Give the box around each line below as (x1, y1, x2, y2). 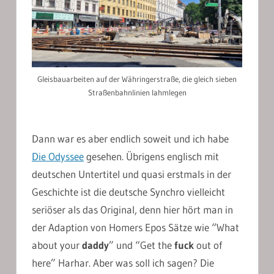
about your (32, 238, 82, 251)
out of (194, 238, 222, 251)
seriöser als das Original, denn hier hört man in (32, 202, 233, 216)
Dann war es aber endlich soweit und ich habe (32, 131, 229, 145)
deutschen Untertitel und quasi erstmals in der (32, 167, 231, 180)
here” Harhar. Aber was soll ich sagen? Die (32, 256, 214, 269)
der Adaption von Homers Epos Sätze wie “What (32, 220, 239, 234)
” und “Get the (109, 238, 174, 251)
